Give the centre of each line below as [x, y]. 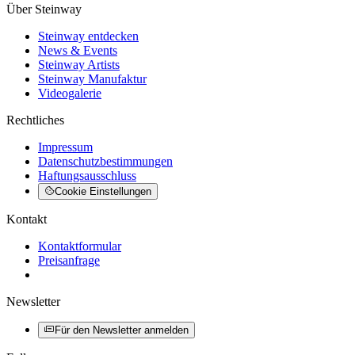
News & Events [78, 50]
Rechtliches [35, 120]
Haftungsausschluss [87, 175]
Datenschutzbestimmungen [105, 161]
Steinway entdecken [88, 36]
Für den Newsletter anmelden [122, 330]
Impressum [65, 147]
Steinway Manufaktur [92, 78]
